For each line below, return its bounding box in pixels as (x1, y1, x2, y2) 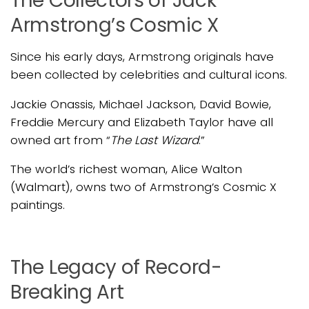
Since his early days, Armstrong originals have (10, 48, 274, 66)
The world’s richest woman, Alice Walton (10, 161, 242, 178)
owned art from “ (10, 131, 110, 148)
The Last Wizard (110, 131, 199, 148)
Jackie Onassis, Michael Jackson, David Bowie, (10, 95, 271, 112)
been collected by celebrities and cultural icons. (10, 66, 287, 83)
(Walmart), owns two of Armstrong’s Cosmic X (10, 179, 277, 196)
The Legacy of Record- (10, 253, 222, 281)
